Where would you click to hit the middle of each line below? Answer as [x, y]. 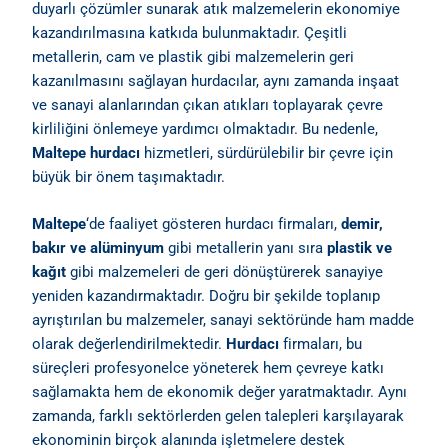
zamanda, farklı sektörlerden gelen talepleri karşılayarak [218, 415]
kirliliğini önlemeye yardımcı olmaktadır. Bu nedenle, [205, 128]
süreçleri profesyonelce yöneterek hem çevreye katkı [208, 367]
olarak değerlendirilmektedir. [129, 343]
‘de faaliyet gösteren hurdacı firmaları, [214, 223]
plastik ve [360, 247]
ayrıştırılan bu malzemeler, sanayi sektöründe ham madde [223, 319]
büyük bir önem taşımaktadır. [129, 176]
